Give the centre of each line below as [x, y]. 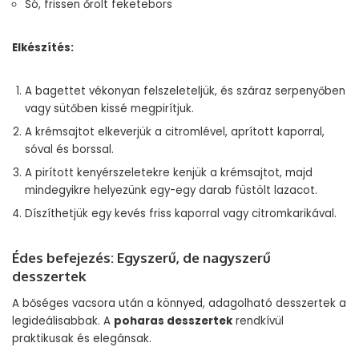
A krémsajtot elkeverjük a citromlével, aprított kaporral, [175, 132]
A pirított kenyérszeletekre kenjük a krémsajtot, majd [169, 173]
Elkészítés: [43, 48]
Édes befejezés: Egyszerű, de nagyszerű [141, 258]
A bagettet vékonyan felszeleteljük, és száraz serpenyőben [185, 91]
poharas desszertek [173, 321]
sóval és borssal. [69, 149]
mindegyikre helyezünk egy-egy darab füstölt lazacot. [171, 190]
